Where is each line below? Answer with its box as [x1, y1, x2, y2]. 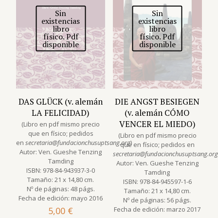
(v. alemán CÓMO [125, 107, 190, 118]
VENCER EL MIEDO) [119, 118, 196, 129]
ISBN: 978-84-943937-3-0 [26, 165, 95, 175]
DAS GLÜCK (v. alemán [18, 95, 103, 107]
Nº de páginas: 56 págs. [123, 195, 192, 204]
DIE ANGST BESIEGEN [115, 95, 200, 107]
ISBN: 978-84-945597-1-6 [123, 177, 192, 186]
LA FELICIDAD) [32, 107, 90, 118]
